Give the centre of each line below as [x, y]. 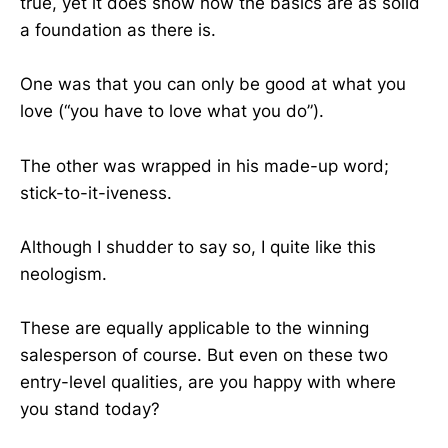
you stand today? [90, 408]
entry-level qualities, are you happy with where [208, 381]
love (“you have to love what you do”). [172, 111]
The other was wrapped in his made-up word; [204, 165]
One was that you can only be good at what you [213, 84]
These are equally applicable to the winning [194, 327]
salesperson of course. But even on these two [204, 354]
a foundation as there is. [118, 30]
